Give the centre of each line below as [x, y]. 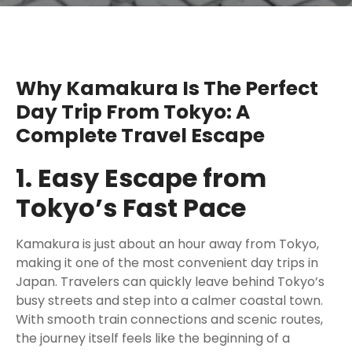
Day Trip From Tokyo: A [133, 112]
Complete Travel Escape [140, 136]
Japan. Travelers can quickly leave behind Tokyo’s [170, 282]
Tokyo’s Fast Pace [131, 208]
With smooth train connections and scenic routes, [169, 319]
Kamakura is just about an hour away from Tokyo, [167, 244]
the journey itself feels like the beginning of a [153, 338]
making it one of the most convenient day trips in [167, 263]
